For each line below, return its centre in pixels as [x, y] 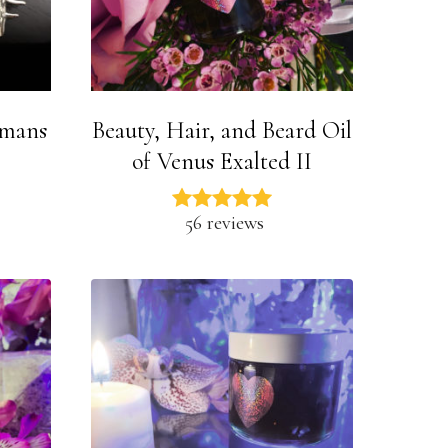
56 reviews [225, 222]
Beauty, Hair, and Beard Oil [222, 130]
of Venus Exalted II [222, 161]
